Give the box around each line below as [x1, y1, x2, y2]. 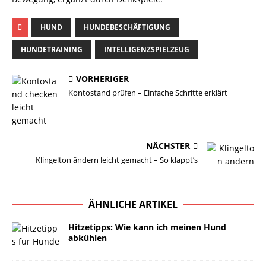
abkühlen [68, 232, 107, 243]
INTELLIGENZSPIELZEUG [104, 45, 189, 55]
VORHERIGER [76, 73, 129, 84]
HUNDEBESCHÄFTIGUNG [84, 22, 170, 32]
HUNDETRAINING [21, 45, 83, 55]
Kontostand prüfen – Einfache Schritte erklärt [68, 87, 227, 98]
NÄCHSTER [146, 140, 190, 151]
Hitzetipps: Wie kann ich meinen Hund [68, 221, 226, 233]
